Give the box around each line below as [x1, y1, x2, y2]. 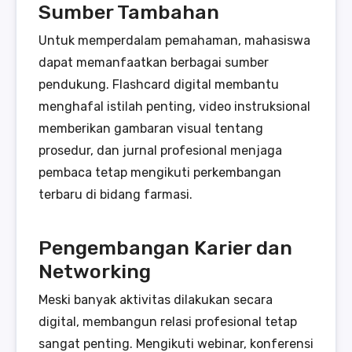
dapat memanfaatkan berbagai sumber [38, 54, 269, 70]
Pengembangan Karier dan [38, 235, 292, 259]
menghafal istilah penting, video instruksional [38, 98, 310, 114]
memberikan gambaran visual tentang [38, 120, 263, 136]
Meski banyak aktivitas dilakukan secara [38, 291, 273, 307]
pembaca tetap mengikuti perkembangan [38, 164, 281, 180]
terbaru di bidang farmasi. [38, 186, 192, 202]
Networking [38, 258, 151, 283]
